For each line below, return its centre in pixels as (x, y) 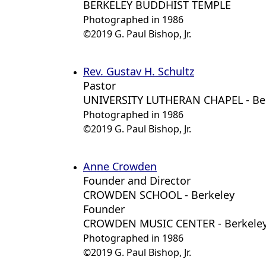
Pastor (99, 85)
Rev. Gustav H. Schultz (139, 71)
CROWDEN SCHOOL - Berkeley (159, 195)
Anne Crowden (120, 166)
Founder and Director (137, 180)
